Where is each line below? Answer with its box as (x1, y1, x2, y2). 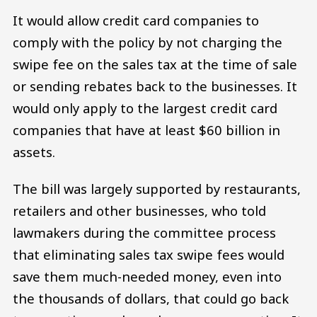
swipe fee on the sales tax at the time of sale (13, 55, 297, 74)
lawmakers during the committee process (13, 224, 276, 242)
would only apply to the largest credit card (13, 99, 277, 117)
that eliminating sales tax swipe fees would (13, 246, 284, 264)
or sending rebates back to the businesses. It (13, 77, 297, 96)
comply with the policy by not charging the (13, 33, 282, 52)
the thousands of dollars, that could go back (13, 289, 289, 308)
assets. (13, 143, 55, 161)
